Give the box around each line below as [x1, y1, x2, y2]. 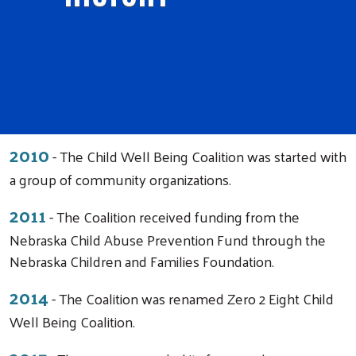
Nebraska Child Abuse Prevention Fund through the [10, 226, 326, 253]
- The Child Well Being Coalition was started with [49, 142, 346, 169]
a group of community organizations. [10, 165, 231, 192]
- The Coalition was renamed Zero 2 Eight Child [48, 284, 334, 311]
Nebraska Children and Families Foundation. [10, 247, 274, 274]
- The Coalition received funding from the [46, 203, 300, 230]
